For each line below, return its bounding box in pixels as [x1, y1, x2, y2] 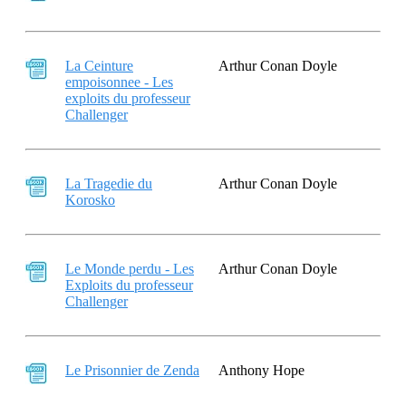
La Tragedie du [65, 176, 152, 191]
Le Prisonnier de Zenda [65, 362, 199, 378]
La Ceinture [65, 58, 133, 73]
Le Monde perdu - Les [65, 261, 194, 276]
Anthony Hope [218, 362, 304, 378]
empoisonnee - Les [65, 74, 173, 90]
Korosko [65, 192, 115, 208]
